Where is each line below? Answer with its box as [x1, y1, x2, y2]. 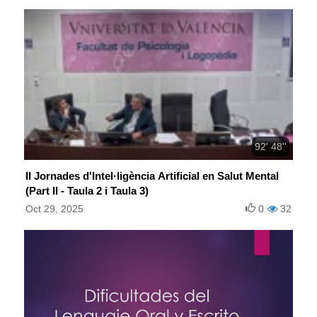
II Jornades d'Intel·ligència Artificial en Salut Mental [25, 170, 279, 183]
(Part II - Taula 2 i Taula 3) [25, 185, 149, 197]
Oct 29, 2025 [25, 203, 83, 215]
